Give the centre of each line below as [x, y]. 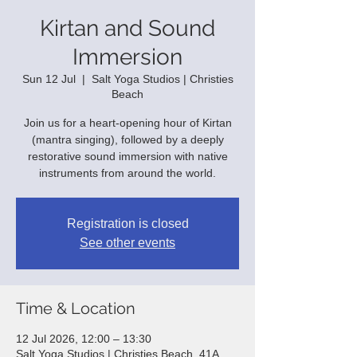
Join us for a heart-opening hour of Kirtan [127, 123]
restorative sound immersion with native [127, 157]
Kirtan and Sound [127, 29]
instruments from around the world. [127, 173]
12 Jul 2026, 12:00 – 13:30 [84, 339]
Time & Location [76, 309]
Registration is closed [127, 224]
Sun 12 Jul [49, 79]
